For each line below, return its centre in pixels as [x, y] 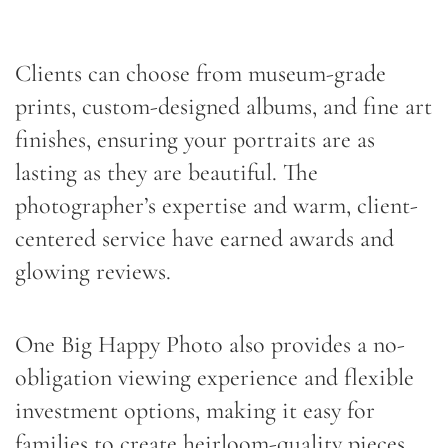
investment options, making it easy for [195, 410]
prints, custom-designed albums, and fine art [223, 106]
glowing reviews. [93, 271]
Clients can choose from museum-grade [200, 73]
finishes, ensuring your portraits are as [195, 139]
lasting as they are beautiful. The [166, 172]
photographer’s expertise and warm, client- [216, 205]
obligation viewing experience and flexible [214, 377]
